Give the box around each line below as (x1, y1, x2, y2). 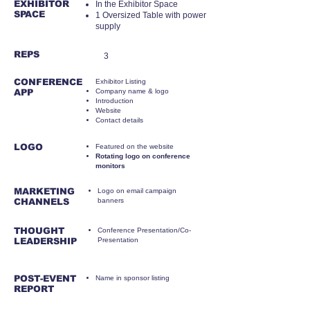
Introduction (95, 97, 134, 104)
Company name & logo (95, 87, 169, 95)
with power (165, 10, 206, 20)
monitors (95, 162, 125, 170)
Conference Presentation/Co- (98, 226, 191, 234)
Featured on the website (95, 143, 174, 150)
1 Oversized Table (95, 10, 165, 20)
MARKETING (14, 186, 75, 197)
